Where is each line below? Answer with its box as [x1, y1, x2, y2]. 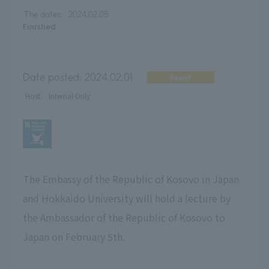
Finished [22, 20, 56, 32]
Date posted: [22, 72, 82, 82]
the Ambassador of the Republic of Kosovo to [22, 210, 225, 225]
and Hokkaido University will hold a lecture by [22, 190, 231, 205]
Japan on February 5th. [22, 229, 125, 244]
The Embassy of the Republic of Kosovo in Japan [22, 171, 239, 186]
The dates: [23, 10, 65, 18]
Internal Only [48, 91, 90, 101]
